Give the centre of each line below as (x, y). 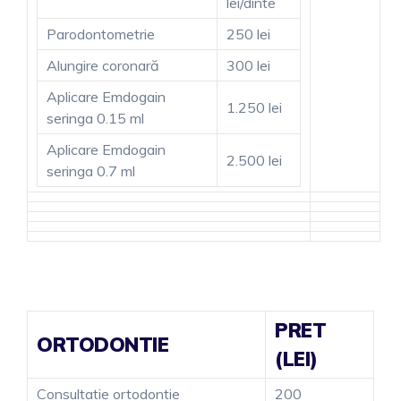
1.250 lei (254, 107)
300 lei (248, 65)
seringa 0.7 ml (91, 171)
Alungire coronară (103, 65)
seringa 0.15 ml (95, 118)
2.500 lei (254, 160)
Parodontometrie (101, 34)
